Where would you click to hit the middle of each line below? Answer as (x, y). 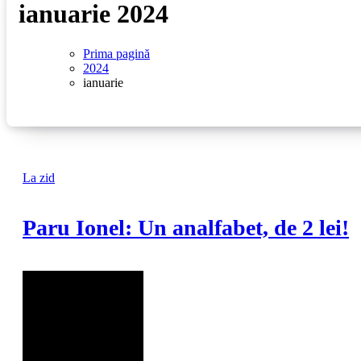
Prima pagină (116, 53)
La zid (39, 177)
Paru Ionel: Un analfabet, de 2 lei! (186, 228)
